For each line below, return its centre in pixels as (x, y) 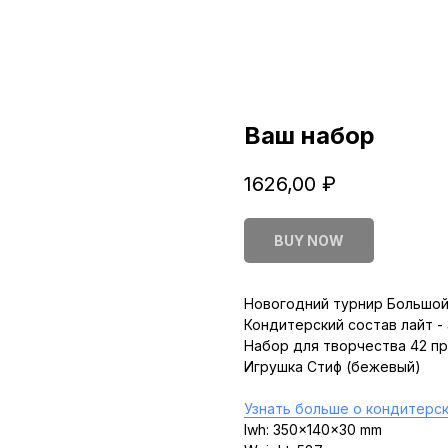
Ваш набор (309, 135)
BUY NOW (309, 241)
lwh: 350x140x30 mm (313, 430)
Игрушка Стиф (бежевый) (332, 367)
